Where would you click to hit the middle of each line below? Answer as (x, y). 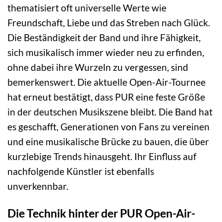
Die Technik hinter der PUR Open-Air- (101, 213)
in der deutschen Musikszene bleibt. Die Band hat (110, 112)
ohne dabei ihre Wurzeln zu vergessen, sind (98, 67)
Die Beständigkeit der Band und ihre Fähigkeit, (104, 38)
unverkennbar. (38, 186)
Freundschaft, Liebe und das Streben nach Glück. (109, 23)
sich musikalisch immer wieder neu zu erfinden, (106, 53)
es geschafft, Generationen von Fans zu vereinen (109, 127)
